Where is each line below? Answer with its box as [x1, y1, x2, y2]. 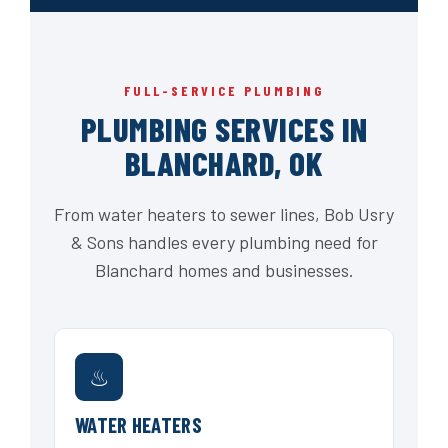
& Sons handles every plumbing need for [70, 231, 378, 254]
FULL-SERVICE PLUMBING [124, 82, 324, 100]
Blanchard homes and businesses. [94, 259, 354, 282]
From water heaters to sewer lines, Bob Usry [54, 203, 394, 226]
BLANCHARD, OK [124, 143, 324, 184]
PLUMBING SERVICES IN [80, 109, 368, 150]
